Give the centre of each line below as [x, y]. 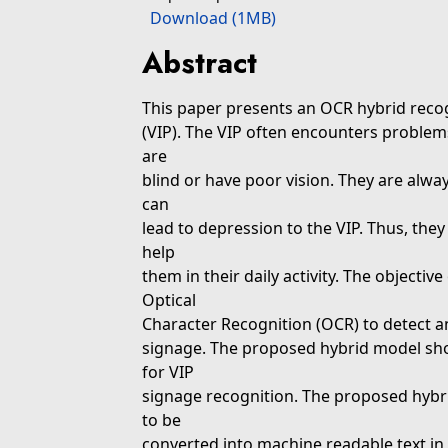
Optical [169, 300]
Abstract [199, 63]
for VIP [168, 372]
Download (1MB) [213, 18]
